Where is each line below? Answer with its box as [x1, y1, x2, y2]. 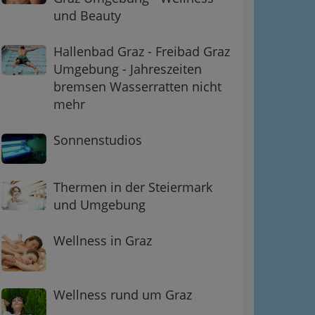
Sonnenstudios [53, 131, 142, 149]
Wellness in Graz [53, 231, 152, 249]
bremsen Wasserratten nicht [53, 78, 221, 96]
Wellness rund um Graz [53, 285, 192, 303]
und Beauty [53, 7, 121, 25]
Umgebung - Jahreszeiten [53, 60, 202, 78]
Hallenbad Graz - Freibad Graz [53, 43, 230, 60]
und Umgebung [53, 195, 146, 213]
